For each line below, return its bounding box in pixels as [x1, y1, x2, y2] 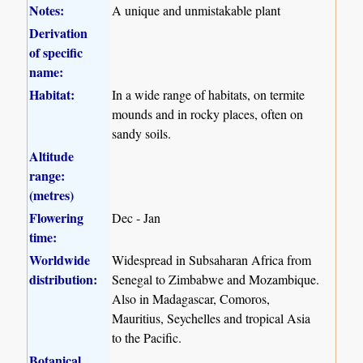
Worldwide [29, 250, 91, 270]
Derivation [29, 23, 88, 43]
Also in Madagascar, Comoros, [112, 290, 271, 308]
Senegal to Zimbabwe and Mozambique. [112, 271, 320, 288]
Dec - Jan [112, 209, 161, 227]
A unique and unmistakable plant [112, 2, 281, 19]
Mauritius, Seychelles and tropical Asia [112, 310, 311, 327]
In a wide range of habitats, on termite [112, 86, 305, 104]
